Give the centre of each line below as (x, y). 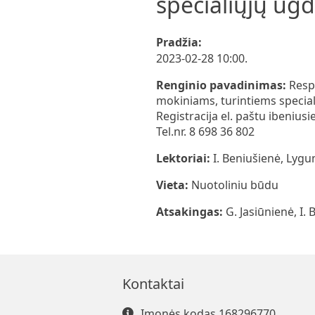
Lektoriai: (185, 158)
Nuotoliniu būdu (235, 185)
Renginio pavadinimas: (223, 85)
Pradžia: (179, 42)
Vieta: (174, 185)
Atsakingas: (191, 211)
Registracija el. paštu (212, 116)
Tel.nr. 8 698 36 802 (205, 131)
